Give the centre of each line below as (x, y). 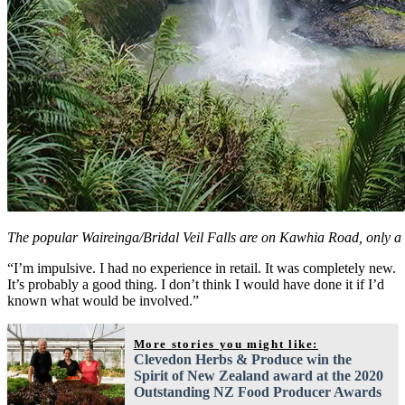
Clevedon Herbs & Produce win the (242, 359)
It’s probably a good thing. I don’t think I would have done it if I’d (196, 284)
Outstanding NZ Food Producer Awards (257, 391)
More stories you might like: (226, 344)
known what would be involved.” (103, 300)
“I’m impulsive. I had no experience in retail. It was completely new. (202, 268)
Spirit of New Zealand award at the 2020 (258, 375)
